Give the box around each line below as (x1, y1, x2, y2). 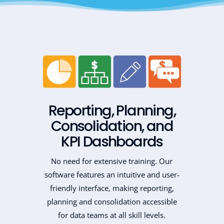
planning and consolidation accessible (46, 196, 177, 206)
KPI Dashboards (61, 131, 163, 151)
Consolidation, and (50, 115, 173, 136)
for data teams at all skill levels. (58, 209, 166, 220)
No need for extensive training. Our (51, 155, 173, 166)
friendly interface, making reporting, (49, 182, 174, 193)
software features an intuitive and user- (44, 169, 179, 179)
